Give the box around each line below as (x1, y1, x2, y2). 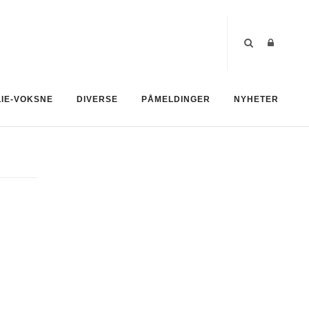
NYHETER (234, 94, 279, 104)
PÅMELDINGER (141, 94, 210, 104)
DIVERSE (77, 94, 118, 104)
